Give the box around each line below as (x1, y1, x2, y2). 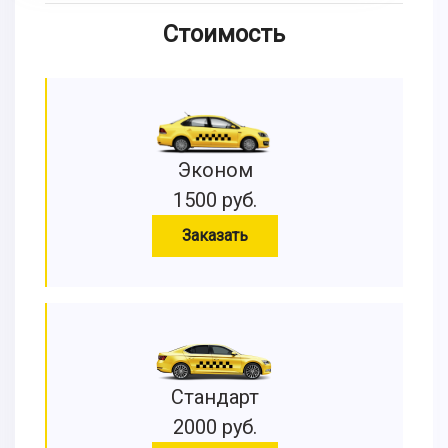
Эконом (177, 158, 253, 182)
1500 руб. (173, 188, 257, 212)
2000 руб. (173, 415, 257, 439)
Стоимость (163, 20, 285, 48)
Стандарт (171, 385, 259, 409)
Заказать (182, 226, 248, 245)
